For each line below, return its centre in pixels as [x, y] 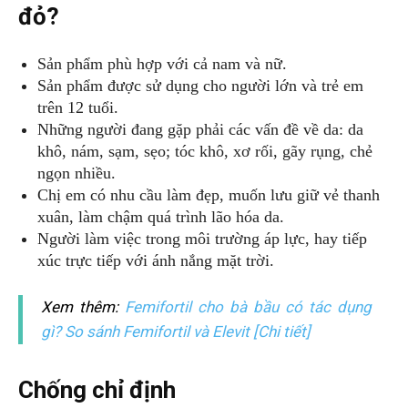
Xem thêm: [83, 307]
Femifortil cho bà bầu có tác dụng [248, 307]
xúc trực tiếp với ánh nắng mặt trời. [156, 260]
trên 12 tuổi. [78, 107]
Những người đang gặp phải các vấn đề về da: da [200, 129]
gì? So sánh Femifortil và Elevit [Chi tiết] [176, 331]
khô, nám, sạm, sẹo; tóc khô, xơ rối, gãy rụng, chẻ [205, 151]
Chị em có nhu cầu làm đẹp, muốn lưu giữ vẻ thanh [209, 195]
